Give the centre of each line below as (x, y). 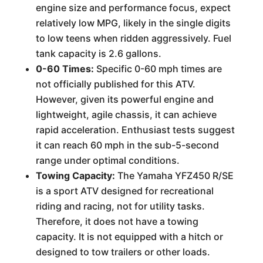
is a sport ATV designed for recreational (124, 191)
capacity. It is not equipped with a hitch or (129, 237)
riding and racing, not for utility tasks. (120, 206)
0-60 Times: (65, 69)
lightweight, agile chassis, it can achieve (126, 114)
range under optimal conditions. (107, 160)
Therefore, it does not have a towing (117, 221)
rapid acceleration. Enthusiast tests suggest (135, 130)
